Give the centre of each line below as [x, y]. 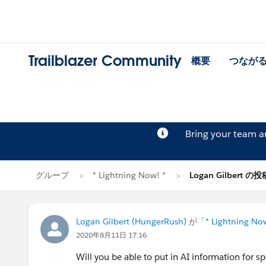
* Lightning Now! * [129, 175]
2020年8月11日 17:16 [111, 235]
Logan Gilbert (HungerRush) [131, 221]
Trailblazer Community [105, 61]
